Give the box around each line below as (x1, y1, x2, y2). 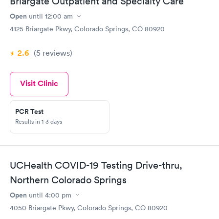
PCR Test (15, 107, 44, 116)
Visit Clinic (20, 78, 58, 88)
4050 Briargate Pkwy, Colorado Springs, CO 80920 (10, 203, 168, 212)
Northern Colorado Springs (10, 174, 127, 186)
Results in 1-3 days (15, 117, 62, 126)
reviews (41, 48, 70, 58)
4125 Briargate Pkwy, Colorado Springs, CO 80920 (10, 24, 165, 33)
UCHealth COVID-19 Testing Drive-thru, (10, 159, 182, 171)
